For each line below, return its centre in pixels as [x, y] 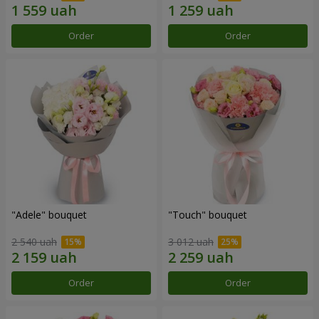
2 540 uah [34, 242]
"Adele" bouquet [49, 214]
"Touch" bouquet [208, 214]
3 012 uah [191, 242]
